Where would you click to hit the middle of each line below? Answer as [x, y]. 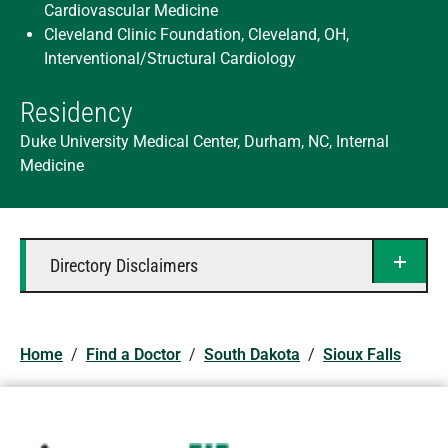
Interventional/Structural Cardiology [170, 58]
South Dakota [252, 354]
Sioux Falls [362, 354]
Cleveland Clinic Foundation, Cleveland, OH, [196, 34]
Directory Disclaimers [124, 265]
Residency [76, 112]
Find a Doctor [133, 354]
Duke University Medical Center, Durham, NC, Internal [204, 141]
